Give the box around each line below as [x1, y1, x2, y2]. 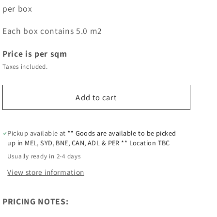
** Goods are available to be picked [67, 128, 176, 138]
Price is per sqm [2, 47, 67, 59]
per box [2, 2, 32, 14]
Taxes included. [2, 62, 48, 71]
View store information [7, 167, 84, 177]
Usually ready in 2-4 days [7, 152, 81, 161]
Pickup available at [7, 128, 68, 138]
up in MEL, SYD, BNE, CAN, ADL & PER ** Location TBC [7, 138, 170, 148]
